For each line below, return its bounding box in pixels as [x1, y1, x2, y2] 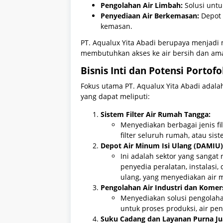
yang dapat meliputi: [81, 91, 150, 101]
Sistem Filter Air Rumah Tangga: [101, 109, 211, 119]
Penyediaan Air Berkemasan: [101, 11, 199, 21]
